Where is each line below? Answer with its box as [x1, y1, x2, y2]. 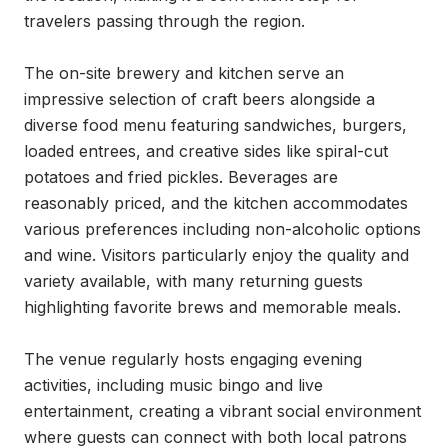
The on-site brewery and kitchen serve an [24, 63, 344, 83]
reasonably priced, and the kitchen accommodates [24, 193, 408, 213]
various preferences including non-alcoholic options [24, 219, 421, 239]
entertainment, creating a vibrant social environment [24, 401, 421, 421]
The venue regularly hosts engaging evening [24, 349, 362, 369]
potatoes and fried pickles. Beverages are [24, 167, 338, 187]
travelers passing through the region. [24, 11, 305, 31]
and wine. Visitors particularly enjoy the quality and [24, 245, 409, 265]
